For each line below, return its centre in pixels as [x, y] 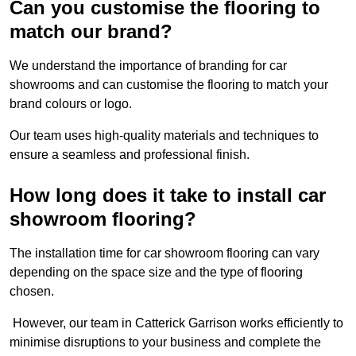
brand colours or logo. [72, 104]
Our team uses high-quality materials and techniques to [164, 136]
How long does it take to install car [168, 195]
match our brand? [91, 32]
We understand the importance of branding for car [148, 66]
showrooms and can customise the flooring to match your [169, 85]
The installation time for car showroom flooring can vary [164, 253]
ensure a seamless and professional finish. [130, 155]
